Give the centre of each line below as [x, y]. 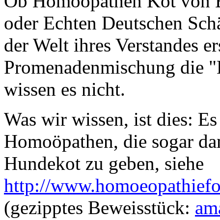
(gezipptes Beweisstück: [99, 207]
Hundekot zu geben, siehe [104, 163]
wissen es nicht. [65, 89]
